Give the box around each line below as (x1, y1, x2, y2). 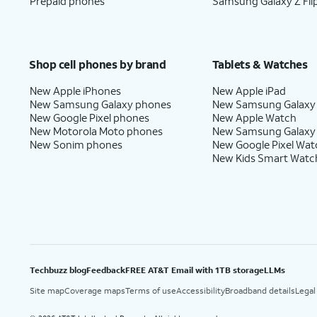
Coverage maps (64, 285, 125, 296)
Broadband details (225, 285, 295, 296)
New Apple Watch (212, 110, 297, 125)
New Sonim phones (30, 137, 122, 151)
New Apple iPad (212, 83, 287, 98)
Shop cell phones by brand (29, 57, 166, 71)
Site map (30, 285, 64, 296)
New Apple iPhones (30, 83, 121, 98)
